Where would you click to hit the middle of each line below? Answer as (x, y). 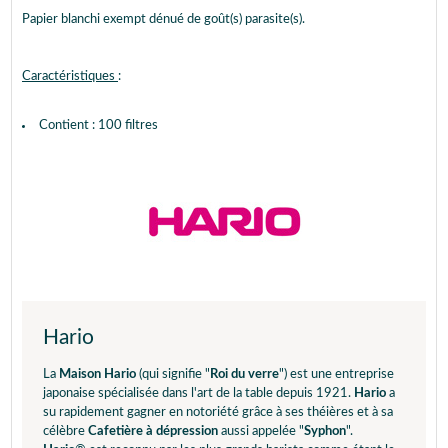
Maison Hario (97, 374)
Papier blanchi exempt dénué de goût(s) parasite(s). (163, 19)
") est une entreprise (336, 374)
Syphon (325, 431)
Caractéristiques (70, 76)
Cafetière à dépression (153, 431)
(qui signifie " (173, 374)
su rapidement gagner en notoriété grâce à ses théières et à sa (218, 412)
